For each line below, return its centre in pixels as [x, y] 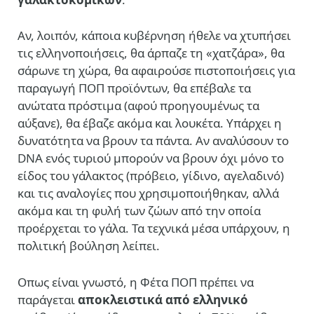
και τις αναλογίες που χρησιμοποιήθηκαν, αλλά [148, 193]
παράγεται [48, 299]
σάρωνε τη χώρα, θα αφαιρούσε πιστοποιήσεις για [156, 71]
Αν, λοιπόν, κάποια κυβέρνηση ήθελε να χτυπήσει [154, 36]
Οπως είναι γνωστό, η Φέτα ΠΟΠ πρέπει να [136, 282]
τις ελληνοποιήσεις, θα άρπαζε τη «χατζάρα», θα [151, 53]
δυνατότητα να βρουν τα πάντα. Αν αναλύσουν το [153, 141]
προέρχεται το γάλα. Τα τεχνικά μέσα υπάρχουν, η [154, 228]
